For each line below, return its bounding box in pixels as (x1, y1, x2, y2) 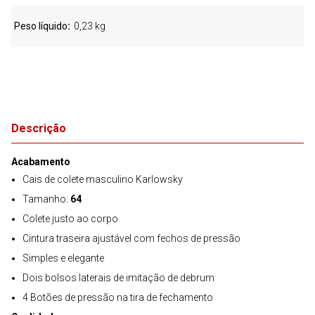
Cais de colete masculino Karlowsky (22, 174, 183, 185)
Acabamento (11, 156, 70, 167)
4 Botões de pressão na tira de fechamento (22, 292, 213, 303)
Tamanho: (22, 193, 70, 205)
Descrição (11, 122, 66, 135)
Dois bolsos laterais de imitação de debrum (22, 272, 214, 283)
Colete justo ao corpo (22, 213, 118, 224)
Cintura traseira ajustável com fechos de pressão (22, 233, 240, 244)
